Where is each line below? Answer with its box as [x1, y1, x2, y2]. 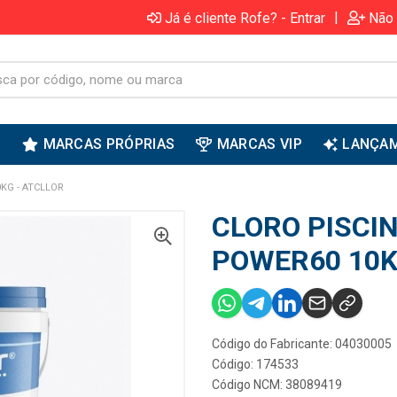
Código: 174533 [212, 357, 299, 371]
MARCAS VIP [216, 136, 302, 152]
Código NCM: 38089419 [212, 378, 342, 392]
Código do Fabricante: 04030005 [212, 337, 392, 351]
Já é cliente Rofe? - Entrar [165, 9, 325, 27]
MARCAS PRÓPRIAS [43, 136, 175, 152]
